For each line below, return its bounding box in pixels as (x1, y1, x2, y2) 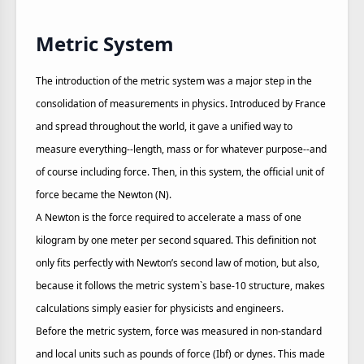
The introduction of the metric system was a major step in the (36, 74, 312, 88)
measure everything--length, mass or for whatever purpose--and (36, 142, 327, 156)
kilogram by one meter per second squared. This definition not (36, 233, 316, 247)
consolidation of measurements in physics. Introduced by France (36, 97, 326, 110)
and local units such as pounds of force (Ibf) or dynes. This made (36, 347, 325, 361)
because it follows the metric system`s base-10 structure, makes (36, 279, 325, 292)
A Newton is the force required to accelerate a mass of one (36, 210, 301, 224)
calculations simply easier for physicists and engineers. (36, 301, 284, 315)
